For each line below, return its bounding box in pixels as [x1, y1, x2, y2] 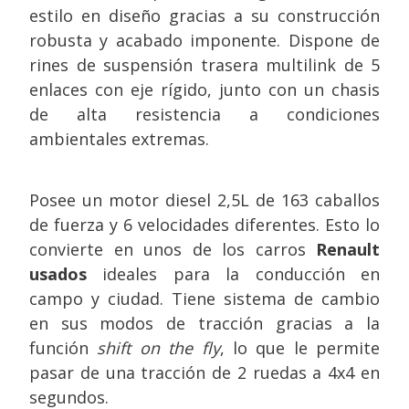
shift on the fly [97, 337, 220, 359]
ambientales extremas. [29, 128, 209, 150]
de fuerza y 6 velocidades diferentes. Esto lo [29, 214, 380, 236]
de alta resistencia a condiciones [29, 103, 380, 125]
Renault [316, 238, 380, 260]
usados [29, 263, 87, 285]
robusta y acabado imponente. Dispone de [29, 29, 380, 51]
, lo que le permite [219, 337, 380, 359]
